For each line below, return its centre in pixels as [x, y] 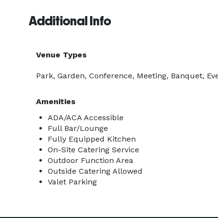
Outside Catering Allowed [95, 171]
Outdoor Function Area [91, 160]
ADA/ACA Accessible [86, 118]
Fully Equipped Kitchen [92, 139]
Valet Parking [72, 182]
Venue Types [61, 55]
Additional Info [70, 21]
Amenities [56, 101]
